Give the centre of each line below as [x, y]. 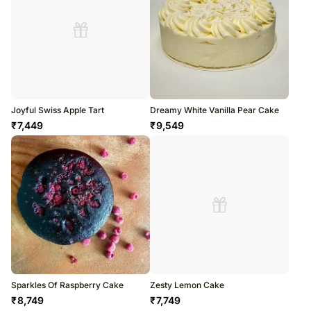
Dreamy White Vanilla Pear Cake [215, 110]
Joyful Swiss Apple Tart [58, 110]
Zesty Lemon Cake [187, 285]
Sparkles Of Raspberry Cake [67, 285]
